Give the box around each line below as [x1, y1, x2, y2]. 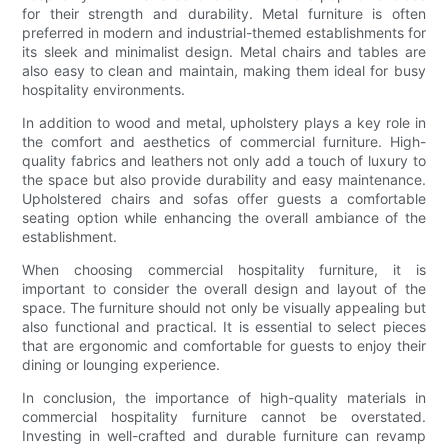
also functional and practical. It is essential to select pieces [22, 318, 426, 336]
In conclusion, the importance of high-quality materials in [22, 389, 426, 407]
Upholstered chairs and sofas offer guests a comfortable [22, 190, 426, 208]
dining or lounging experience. [22, 356, 221, 374]
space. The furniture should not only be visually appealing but [22, 299, 426, 317]
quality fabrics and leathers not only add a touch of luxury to [22, 152, 426, 170]
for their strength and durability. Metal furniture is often [22, 5, 426, 23]
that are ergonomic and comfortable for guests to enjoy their [22, 337, 426, 355]
